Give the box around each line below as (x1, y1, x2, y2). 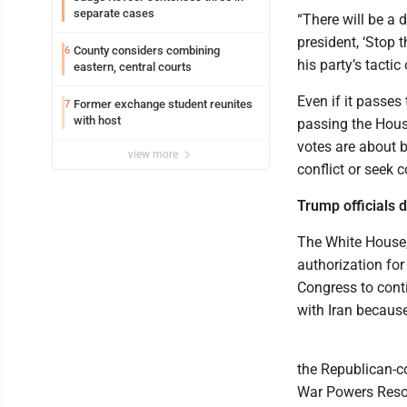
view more (128, 147, 181, 161)
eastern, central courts (74, 59, 192, 74)
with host (74, 113, 121, 127)
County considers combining (74, 43, 220, 57)
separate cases (74, 5, 154, 20)
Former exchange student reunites (74, 96, 253, 111)
